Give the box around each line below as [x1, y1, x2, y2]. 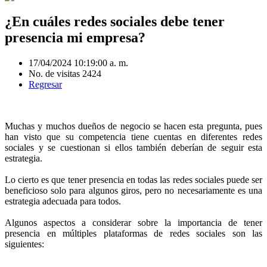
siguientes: [5, 239, 44, 250]
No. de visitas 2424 [29, 69, 101, 79]
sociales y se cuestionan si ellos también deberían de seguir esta [5, 142, 262, 153]
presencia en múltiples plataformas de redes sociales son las [5, 228, 262, 239]
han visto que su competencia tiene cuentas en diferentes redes [5, 132, 262, 142]
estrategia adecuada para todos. [5, 196, 121, 207]
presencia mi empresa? [5, 30, 145, 46]
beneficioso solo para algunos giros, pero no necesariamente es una [5, 185, 262, 196]
